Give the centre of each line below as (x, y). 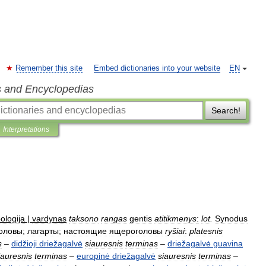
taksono (84, 218)
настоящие (85, 231)
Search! (226, 110)
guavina (228, 243)
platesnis (206, 231)
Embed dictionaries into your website (157, 68)
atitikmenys (175, 218)
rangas (114, 218)
